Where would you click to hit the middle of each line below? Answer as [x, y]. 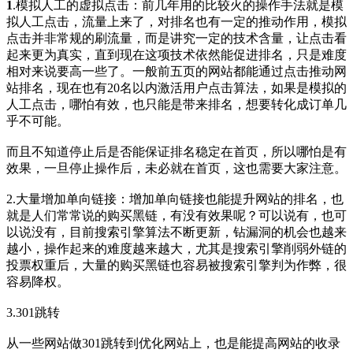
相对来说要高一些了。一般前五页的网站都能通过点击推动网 [176, 71]
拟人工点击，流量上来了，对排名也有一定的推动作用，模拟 [176, 21]
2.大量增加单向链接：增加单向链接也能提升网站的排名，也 [175, 199]
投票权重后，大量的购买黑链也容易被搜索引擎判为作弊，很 [176, 265]
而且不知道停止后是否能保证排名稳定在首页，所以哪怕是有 [176, 151]
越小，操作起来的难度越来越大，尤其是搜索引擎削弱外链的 [176, 248]
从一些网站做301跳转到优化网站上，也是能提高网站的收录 [173, 343]
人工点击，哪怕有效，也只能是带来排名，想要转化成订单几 [176, 104]
